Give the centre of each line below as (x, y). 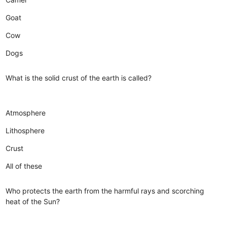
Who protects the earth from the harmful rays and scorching (105, 191)
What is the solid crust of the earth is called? (79, 78)
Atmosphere (26, 112)
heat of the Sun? (33, 201)
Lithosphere (25, 130)
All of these (24, 166)
